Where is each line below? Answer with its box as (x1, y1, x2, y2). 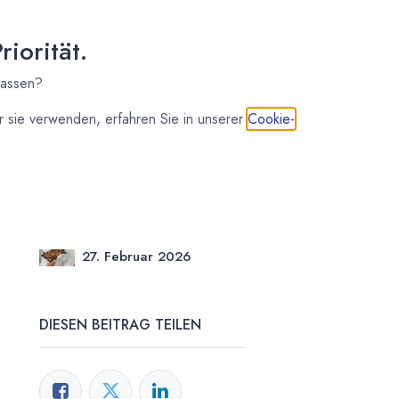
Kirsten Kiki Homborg (82, 228, 228, 252)
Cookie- (247, 108, 295, 129)
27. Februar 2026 (82, 246, 191, 266)
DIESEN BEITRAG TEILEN (39, 313, 201, 335)
